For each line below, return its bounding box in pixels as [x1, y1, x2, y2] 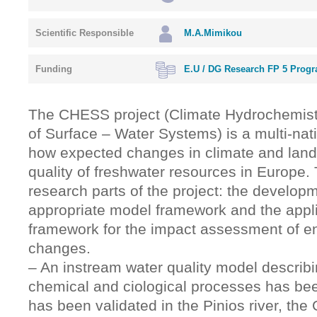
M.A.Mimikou [184, 28, 242, 38]
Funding [35, 64, 72, 74]
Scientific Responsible [35, 28, 134, 38]
